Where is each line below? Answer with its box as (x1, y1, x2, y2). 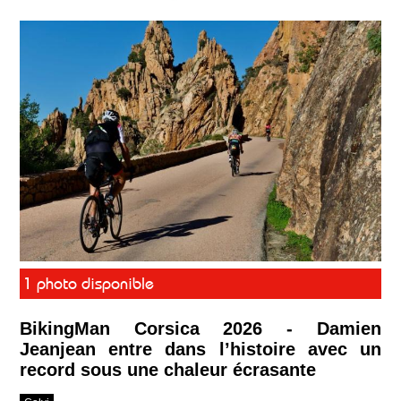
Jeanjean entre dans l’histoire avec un (19, 339, 382, 360)
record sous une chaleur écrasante (19, 360, 316, 380)
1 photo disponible (22, 274, 154, 294)
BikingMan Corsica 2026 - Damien (19, 319, 382, 339)
